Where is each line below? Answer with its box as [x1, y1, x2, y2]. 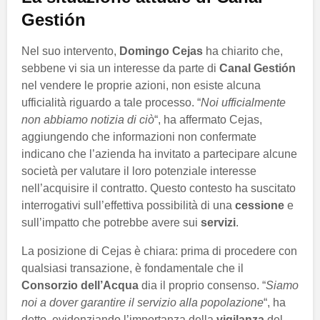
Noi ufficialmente [201, 96, 286, 109]
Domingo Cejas [119, 45, 203, 58]
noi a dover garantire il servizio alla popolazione [21, 296, 264, 309]
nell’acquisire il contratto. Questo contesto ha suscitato [21, 182, 296, 195]
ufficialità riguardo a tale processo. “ [21, 96, 201, 109]
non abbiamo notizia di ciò [21, 114, 154, 126]
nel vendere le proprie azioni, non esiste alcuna [21, 79, 261, 92]
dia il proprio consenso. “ [139, 279, 266, 292]
